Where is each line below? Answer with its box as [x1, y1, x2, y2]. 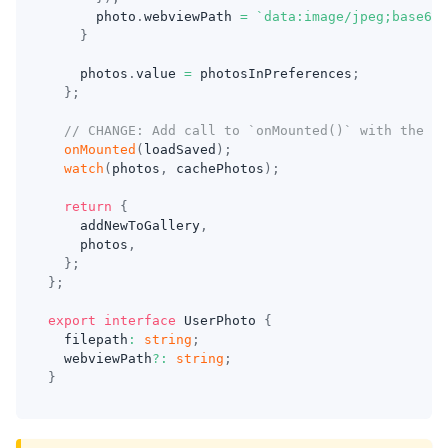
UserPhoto [184, 313, 256, 328]
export [48, 313, 96, 328]
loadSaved [144, 142, 216, 157]
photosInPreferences [192, 66, 352, 81]
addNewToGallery [48, 218, 200, 233]
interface [104, 313, 176, 328]
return [64, 199, 112, 214]
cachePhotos [168, 161, 264, 176]
